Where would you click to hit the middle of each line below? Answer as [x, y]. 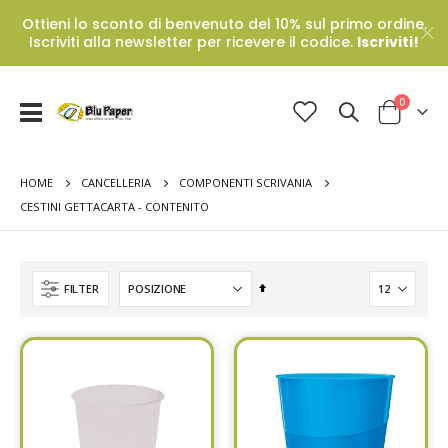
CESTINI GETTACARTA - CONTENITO [114, 206]
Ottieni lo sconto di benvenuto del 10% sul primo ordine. [224, 23]
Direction [289, 330]
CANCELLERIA [116, 183]
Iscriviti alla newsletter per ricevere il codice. [193, 41]
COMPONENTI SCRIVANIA [245, 183]
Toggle [61, 110]
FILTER [81, 289]
